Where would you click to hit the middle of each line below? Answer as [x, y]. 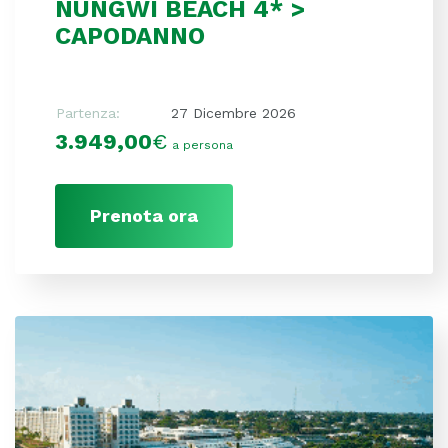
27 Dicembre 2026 [233, 112]
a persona [202, 144]
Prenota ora [144, 215]
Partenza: [88, 112]
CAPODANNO [130, 35]
